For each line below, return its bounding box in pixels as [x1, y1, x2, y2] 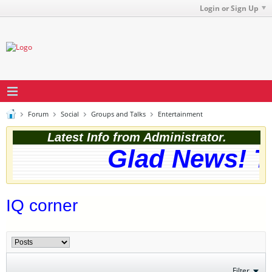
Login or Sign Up [200, 3, 259, 13]
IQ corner [6, 196, 78, 215]
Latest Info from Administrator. [47, 131, 226, 144]
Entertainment [158, 109, 203, 118]
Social [61, 109, 79, 118]
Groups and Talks [91, 109, 146, 118]
